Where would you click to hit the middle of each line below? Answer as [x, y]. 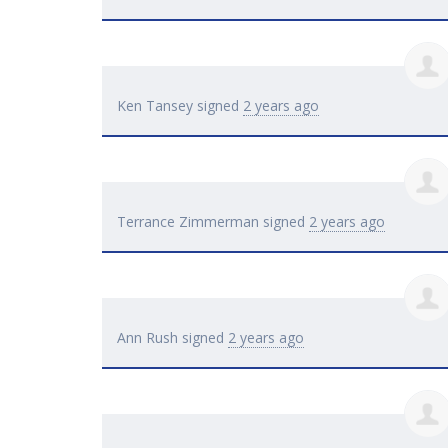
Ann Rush [147, 338]
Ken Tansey [155, 106]
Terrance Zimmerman [188, 222]
